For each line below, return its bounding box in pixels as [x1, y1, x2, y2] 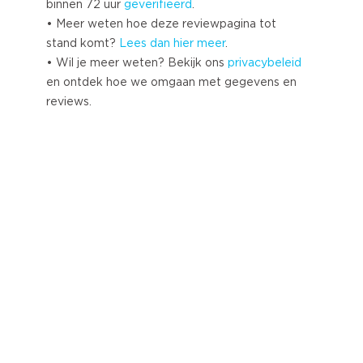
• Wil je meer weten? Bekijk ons [46, 58, 228, 69]
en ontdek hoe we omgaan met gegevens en [46, 77, 297, 88]
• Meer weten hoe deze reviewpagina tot [46, 19, 276, 30]
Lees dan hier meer [119, 38, 225, 49]
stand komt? [46, 38, 119, 49]
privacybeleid [228, 58, 301, 69]
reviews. [46, 96, 92, 108]
